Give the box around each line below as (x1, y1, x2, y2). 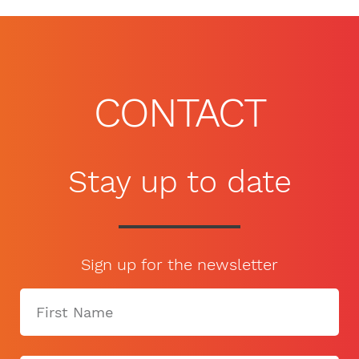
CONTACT (93, 88, 266, 136)
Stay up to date (67, 163, 292, 200)
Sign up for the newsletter (81, 255, 278, 275)
